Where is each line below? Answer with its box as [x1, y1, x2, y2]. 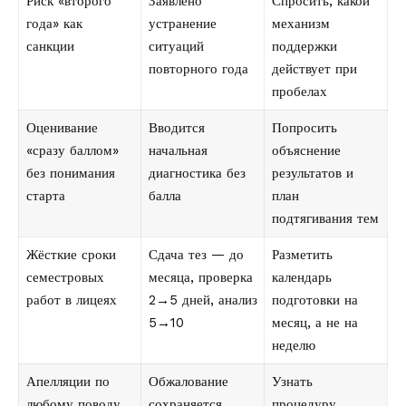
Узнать [271, 373, 313, 391]
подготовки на [271, 292, 358, 309]
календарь [271, 269, 332, 286]
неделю [271, 337, 315, 354]
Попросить [271, 120, 337, 137]
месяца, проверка [148, 269, 253, 286]
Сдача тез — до [148, 246, 244, 264]
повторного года [148, 61, 248, 78]
